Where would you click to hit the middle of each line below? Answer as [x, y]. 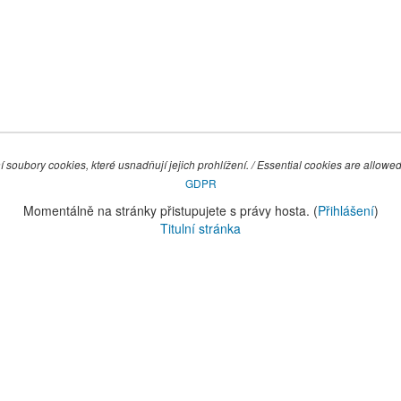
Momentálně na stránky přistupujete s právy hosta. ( [170, 210]
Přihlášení [346, 210]
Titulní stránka [200, 228]
